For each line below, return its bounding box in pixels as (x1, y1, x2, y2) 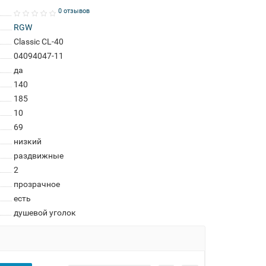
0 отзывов (58, 7, 90, 15)
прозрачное (13, 179, 60, 189)
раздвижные (13, 151, 64, 160)
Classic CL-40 (13, 37, 64, 46)
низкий (13, 137, 42, 146)
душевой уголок (13, 208, 76, 217)
